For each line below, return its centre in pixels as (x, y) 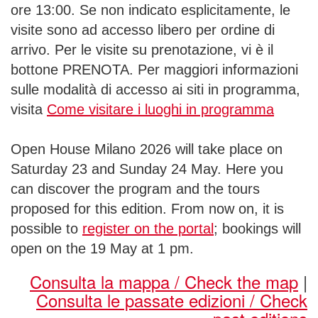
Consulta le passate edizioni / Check (172, 300)
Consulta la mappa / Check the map (164, 281)
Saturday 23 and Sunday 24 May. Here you (147, 169)
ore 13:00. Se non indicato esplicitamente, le (150, 10)
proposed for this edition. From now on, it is (147, 209)
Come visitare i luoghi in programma (160, 109)
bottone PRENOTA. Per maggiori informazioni (154, 70)
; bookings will (257, 229)
